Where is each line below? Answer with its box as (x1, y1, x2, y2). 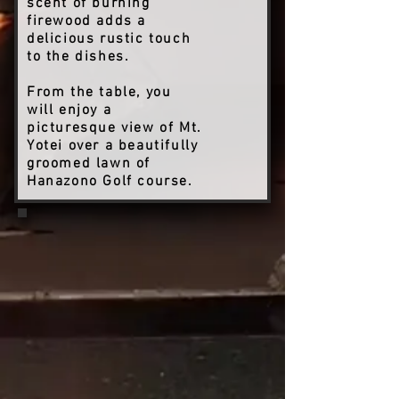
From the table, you (27, 84, 172, 102)
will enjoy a (27, 102, 112, 119)
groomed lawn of (27, 155, 151, 173)
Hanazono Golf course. (27, 173, 193, 191)
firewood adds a (27, 12, 146, 30)
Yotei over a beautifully (27, 137, 199, 155)
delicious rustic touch (27, 30, 191, 48)
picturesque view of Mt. (27, 119, 202, 137)
